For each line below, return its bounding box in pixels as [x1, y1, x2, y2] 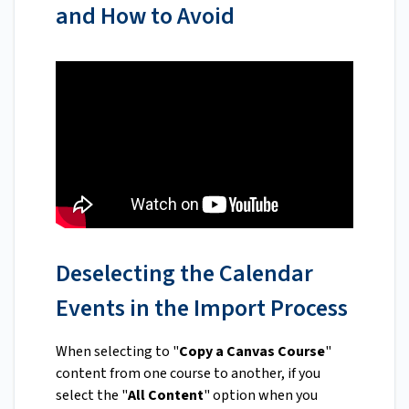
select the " [56, 384, 128, 405]
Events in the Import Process [56, 290, 348, 325]
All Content [128, 384, 204, 405]
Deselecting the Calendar [56, 256, 313, 290]
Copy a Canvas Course [179, 341, 325, 362]
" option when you [204, 384, 318, 405]
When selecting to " [56, 341, 179, 362]
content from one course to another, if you [56, 362, 320, 383]
